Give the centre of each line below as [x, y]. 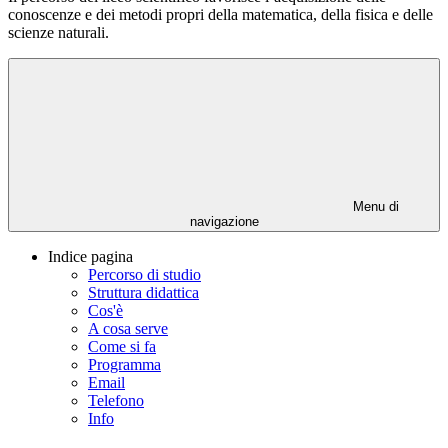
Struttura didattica [143, 293]
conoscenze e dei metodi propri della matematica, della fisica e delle [220, 15]
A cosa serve [128, 329]
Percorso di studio [144, 275]
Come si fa [122, 347]
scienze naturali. [58, 33]
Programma [124, 365]
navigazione [224, 222]
